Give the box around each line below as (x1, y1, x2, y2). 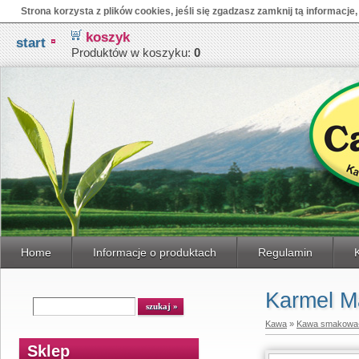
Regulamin (258, 246, 313, 259)
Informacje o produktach (93, 246, 216, 259)
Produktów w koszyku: (71, 46, 194, 59)
